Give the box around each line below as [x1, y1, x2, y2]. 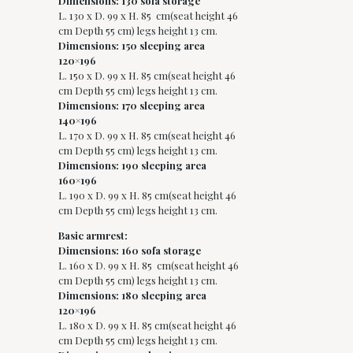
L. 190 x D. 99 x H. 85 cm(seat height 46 [58, 188, 236, 202]
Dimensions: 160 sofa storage [58, 243, 201, 257]
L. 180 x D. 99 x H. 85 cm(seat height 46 [58, 318, 236, 332]
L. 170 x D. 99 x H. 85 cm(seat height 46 [58, 128, 236, 142]
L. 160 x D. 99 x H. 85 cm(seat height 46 [58, 258, 239, 272]
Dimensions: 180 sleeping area [58, 288, 206, 302]
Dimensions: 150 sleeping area [58, 38, 205, 52]
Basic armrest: [58, 228, 128, 242]
